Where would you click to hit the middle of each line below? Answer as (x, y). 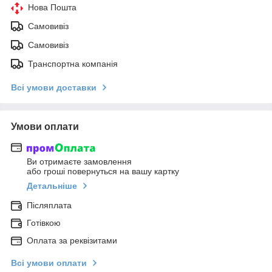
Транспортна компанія (73, 63)
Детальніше (52, 186)
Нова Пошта (52, 7)
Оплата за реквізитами (72, 241)
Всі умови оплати (49, 263)
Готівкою (44, 223)
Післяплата (49, 206)
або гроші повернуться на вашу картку (103, 172)
